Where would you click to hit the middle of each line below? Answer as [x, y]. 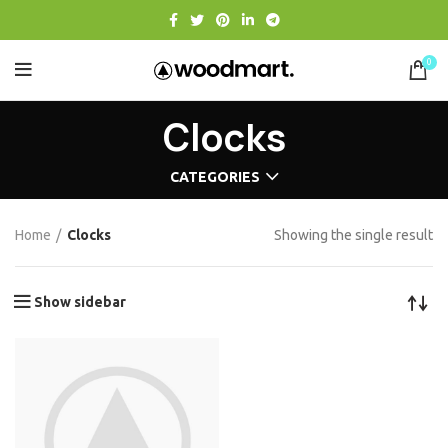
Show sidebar [80, 302]
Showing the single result [353, 235]
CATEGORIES [214, 177]
